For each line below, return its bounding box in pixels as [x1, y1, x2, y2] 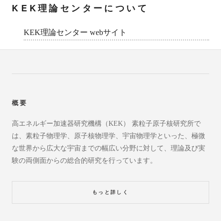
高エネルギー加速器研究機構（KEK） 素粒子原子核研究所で [12, 119, 201, 128]
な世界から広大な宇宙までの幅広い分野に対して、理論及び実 [12, 144, 205, 152]
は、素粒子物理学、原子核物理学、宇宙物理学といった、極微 [12, 132, 205, 140]
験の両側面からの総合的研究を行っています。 [12, 156, 157, 165]
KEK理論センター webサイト [24, 28, 127, 37]
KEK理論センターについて [21, 1, 148, 14]
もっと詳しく [92, 189, 129, 195]
